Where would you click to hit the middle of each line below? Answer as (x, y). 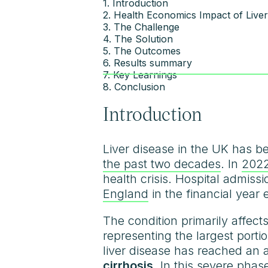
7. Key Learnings (140, 75)
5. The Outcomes (142, 51)
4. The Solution (138, 39)
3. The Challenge (141, 27)
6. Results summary (147, 63)
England (126, 194)
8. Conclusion (134, 87)
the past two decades (162, 164)
